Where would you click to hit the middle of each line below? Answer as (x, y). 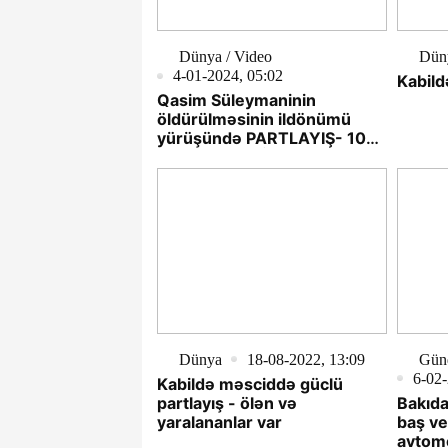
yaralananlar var (219, 421)
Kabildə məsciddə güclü (250, 383)
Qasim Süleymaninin (236, 100)
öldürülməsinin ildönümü (254, 119)
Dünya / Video (225, 57)
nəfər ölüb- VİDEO (229, 157)
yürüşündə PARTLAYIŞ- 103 (267, 138)
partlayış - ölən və (227, 402)
